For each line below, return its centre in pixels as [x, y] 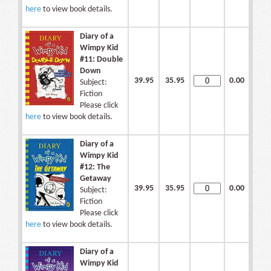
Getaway [96, 179]
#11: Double [101, 60]
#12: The [95, 168]
